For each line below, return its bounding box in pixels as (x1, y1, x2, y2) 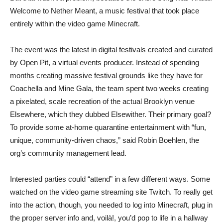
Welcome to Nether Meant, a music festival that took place (10, 6, 199, 15)
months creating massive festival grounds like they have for (10, 71, 203, 80)
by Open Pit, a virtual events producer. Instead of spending (10, 58, 199, 67)
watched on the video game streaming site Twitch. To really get (10, 187, 213, 196)
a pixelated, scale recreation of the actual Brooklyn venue (10, 97, 195, 106)
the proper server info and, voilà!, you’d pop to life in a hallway (10, 213, 208, 222)
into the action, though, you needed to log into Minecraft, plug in (10, 200, 213, 209)
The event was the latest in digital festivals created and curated (10, 45, 213, 54)
